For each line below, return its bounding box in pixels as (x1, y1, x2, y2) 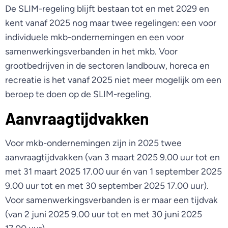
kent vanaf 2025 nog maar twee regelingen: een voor (5, 17, 216, 28)
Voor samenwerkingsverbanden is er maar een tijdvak (5, 194, 218, 205)
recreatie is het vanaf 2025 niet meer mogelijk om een (5, 74, 221, 85)
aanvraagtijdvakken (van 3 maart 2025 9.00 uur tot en (5, 151, 220, 162)
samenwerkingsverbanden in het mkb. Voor (5, 45, 178, 56)
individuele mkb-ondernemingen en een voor (5, 31, 184, 42)
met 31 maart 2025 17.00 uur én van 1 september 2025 (5, 165, 222, 177)
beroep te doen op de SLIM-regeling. (5, 88, 152, 99)
